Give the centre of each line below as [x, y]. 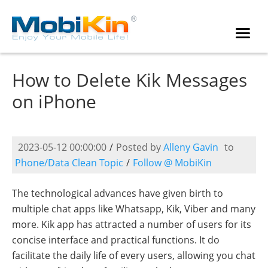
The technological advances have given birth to [118, 193]
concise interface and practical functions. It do [116, 240]
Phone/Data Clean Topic [69, 163]
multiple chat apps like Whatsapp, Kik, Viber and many [134, 209]
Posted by [140, 147]
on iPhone [54, 101]
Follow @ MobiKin [172, 163]
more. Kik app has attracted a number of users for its [132, 224]
